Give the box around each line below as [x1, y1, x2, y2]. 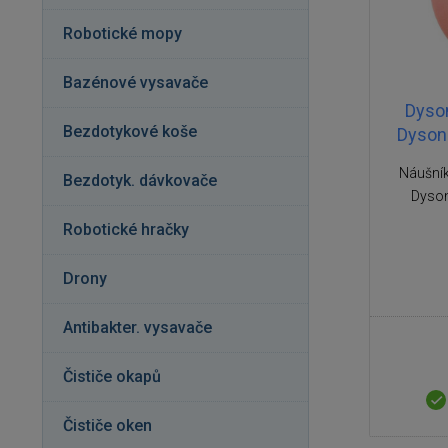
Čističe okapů [63, 367, 161, 386]
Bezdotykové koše [63, 122, 197, 141]
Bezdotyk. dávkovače [63, 171, 217, 190]
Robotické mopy [63, 24, 182, 43]
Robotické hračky [63, 220, 189, 239]
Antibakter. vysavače [63, 318, 212, 337]
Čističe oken [63, 416, 152, 435]
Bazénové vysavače [63, 73, 208, 92]
